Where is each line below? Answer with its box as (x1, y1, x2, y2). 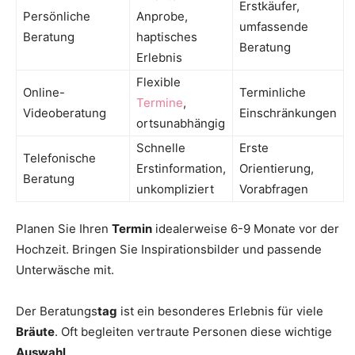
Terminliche (239, 84, 306, 100)
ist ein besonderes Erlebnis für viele (117, 303, 323, 319)
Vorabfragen (239, 181, 308, 197)
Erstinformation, (136, 160, 226, 176)
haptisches (136, 29, 197, 44)
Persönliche (23, 8, 90, 24)
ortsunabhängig (136, 115, 225, 131)
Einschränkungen (239, 105, 337, 120)
